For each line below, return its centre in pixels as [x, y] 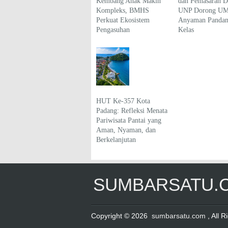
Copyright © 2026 [120, 216]
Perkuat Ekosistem [123, 20]
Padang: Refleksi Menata [132, 110]
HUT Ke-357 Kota [123, 101]
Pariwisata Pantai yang [129, 120]
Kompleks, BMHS [123, 10]
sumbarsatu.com [179, 216]
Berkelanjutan [116, 139]
